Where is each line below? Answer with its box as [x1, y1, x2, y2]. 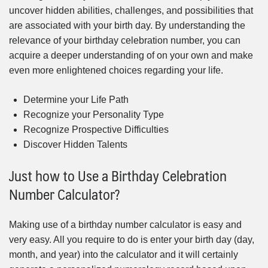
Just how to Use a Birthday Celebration [9, 163, 227, 188]
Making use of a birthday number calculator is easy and [9, 219, 242, 230]
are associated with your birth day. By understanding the [9, 20, 245, 31]
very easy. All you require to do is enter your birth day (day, [9, 234, 254, 245]
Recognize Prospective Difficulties [23, 124, 169, 135]
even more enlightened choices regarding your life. [9, 65, 223, 76]
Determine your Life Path [23, 95, 129, 105]
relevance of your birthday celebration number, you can [9, 35, 240, 46]
